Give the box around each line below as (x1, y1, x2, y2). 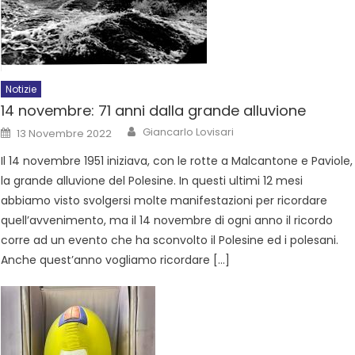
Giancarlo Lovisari (143, 124, 235, 139)
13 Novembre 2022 (17, 126, 113, 141)
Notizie (6, 82, 37, 96)
